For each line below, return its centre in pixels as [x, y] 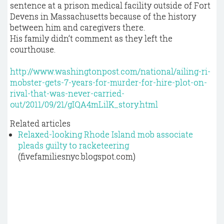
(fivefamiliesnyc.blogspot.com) [77, 156]
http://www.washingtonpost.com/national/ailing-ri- [110, 71]
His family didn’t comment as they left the [91, 38]
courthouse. [33, 49]
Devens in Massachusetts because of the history [103, 16]
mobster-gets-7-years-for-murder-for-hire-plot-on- [108, 82]
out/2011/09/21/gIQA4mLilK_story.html [84, 104]
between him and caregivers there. [77, 27]
